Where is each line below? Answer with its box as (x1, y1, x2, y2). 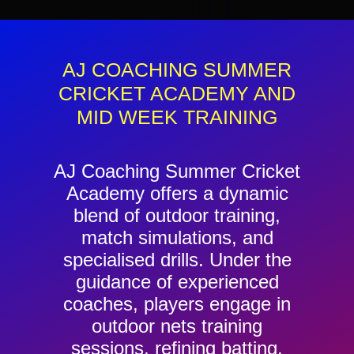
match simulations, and (81, 226, 273, 248)
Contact (21, 9, 70, 25)
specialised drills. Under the (62, 248, 292, 270)
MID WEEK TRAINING (77, 105, 277, 128)
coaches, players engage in (63, 292, 291, 314)
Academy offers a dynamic (66, 182, 288, 204)
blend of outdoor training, (73, 204, 281, 226)
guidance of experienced (75, 270, 279, 292)
